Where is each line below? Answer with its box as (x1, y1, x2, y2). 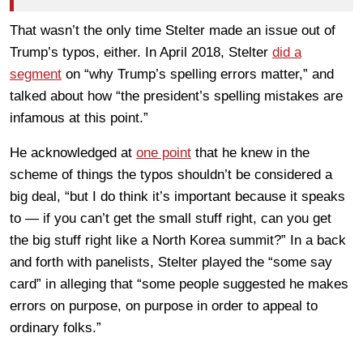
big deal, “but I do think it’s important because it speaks (10, 188, 345, 204)
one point (136, 144, 191, 160)
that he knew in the (191, 144, 310, 160)
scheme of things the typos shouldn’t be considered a (10, 166, 332, 182)
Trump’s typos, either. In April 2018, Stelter (10, 44, 272, 60)
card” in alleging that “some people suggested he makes (10, 275, 348, 292)
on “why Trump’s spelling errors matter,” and (62, 66, 334, 82)
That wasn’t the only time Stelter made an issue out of (10, 22, 335, 38)
